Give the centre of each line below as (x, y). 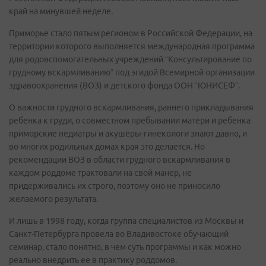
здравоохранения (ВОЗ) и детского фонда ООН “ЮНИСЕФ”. (124, 85)
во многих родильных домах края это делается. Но (107, 147)
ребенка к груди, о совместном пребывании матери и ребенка (130, 121)
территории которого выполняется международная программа (132, 46)
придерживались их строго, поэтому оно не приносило (115, 186)
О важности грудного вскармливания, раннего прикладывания (131, 107)
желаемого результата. (53, 199)
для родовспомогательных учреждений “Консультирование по (130, 59)
